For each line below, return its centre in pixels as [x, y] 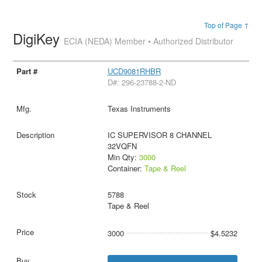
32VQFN [122, 146]
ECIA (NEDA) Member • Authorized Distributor [149, 41]
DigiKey [39, 38]
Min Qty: [123, 157]
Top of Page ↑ [226, 25]
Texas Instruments [139, 108]
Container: [126, 168]
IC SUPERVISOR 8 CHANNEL [159, 135]
